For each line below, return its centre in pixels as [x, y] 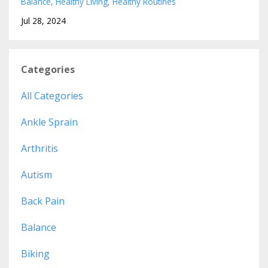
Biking [35, 253]
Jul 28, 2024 [43, 20]
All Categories [52, 95]
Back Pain [43, 201]
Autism [36, 174]
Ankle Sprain [49, 122]
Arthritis [39, 148]
